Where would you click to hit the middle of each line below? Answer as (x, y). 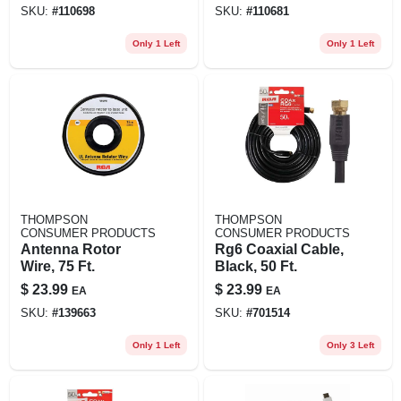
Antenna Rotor (70, 249)
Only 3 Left (350, 345)
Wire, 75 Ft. (57, 266)
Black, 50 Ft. (256, 266)
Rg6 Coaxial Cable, (279, 249)
